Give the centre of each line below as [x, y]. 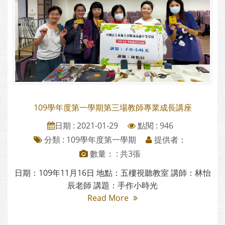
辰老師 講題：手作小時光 [113, 185]
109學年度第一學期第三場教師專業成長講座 [113, 107]
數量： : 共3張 [114, 153]
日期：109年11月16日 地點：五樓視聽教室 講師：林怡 [113, 173]
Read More [109, 198]
